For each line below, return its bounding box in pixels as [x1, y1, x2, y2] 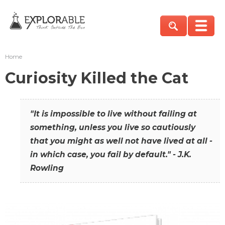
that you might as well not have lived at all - [30, 136, 212, 146]
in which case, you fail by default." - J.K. [30, 150, 191, 160]
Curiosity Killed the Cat [5, 68, 188, 87]
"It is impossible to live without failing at [30, 109, 197, 119]
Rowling [30, 163, 64, 173]
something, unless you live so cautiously [30, 123, 195, 133]
